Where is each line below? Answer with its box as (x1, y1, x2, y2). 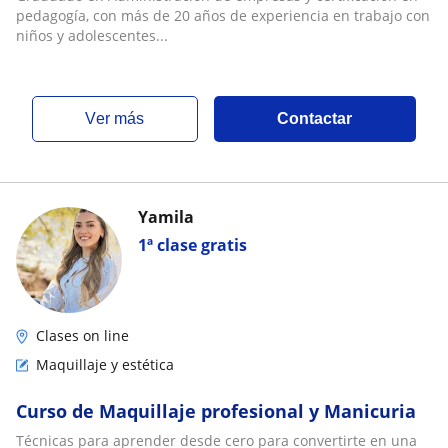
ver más (96, 110, 145, 127)
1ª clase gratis (138, 234, 247, 256)
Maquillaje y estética (36, 355, 174, 374)
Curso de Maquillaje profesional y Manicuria (16, 399, 416, 423)
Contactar (277, 110, 353, 127)
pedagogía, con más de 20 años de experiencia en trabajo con (16, 6, 430, 25)
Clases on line (36, 326, 129, 345)
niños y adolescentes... (16, 26, 168, 45)
